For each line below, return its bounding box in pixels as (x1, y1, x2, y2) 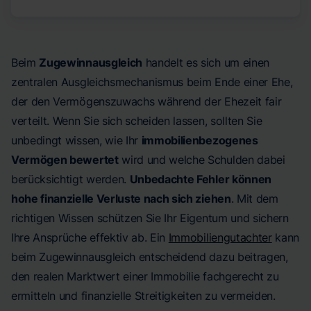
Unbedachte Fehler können (129, 172, 271, 186)
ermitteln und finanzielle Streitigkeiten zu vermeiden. (11, 289, 276, 303)
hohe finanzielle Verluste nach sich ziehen (11, 192, 231, 205)
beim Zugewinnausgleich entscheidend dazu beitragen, (11, 250, 288, 264)
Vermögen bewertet (11, 153, 119, 167)
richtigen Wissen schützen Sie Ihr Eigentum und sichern (11, 211, 289, 225)
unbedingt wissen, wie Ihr (11, 133, 142, 147)
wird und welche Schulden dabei (118, 153, 285, 167)
